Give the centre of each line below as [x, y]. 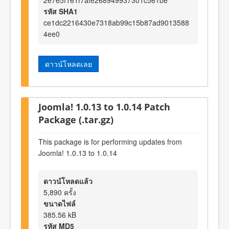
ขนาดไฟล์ [60, 203]
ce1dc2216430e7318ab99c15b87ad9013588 [116, 23]
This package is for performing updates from [110, 142]
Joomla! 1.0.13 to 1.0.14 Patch [104, 106]
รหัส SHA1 [61, 12]
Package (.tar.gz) [76, 119]
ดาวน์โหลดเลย [68, 64]
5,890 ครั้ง [60, 192]
